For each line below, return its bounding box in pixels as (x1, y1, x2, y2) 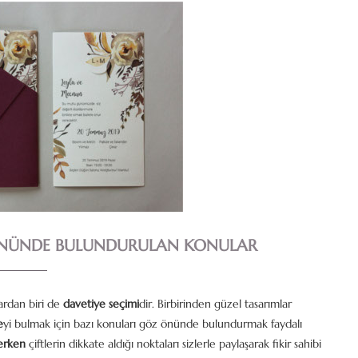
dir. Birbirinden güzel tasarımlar (139, 296, 292, 311)
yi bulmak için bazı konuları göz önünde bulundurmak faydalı (3, 316, 302, 331)
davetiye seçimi (60, 296, 139, 311)
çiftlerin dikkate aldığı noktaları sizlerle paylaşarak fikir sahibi (26, 336, 321, 351)
